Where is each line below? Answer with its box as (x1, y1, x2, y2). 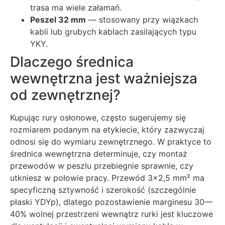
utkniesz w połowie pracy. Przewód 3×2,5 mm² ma (10, 172, 204, 183)
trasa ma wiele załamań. (30, 2, 122, 13)
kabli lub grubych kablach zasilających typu (30, 26, 196, 37)
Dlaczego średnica (10, 53, 134, 70)
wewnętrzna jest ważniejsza (10, 69, 197, 87)
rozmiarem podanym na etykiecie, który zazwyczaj (10, 124, 204, 135)
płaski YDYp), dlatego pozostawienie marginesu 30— (10, 196, 212, 207)
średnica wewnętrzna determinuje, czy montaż (10, 148, 187, 159)
